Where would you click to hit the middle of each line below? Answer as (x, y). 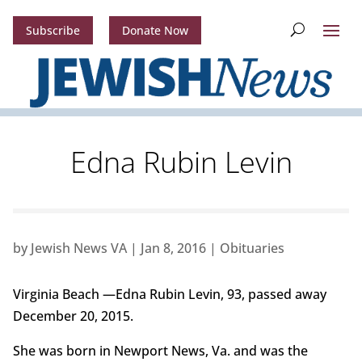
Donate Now (155, 31)
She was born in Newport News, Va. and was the (160, 351)
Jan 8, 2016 (173, 248)
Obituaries (252, 248)
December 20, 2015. (73, 316)
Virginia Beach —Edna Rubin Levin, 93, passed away (169, 295)
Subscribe (53, 31)
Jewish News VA (78, 248)
